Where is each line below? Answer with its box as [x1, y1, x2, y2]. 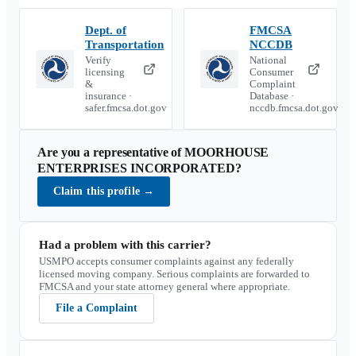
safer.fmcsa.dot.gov [85, 103, 167, 114]
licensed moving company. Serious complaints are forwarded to [39, 268, 310, 280]
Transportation [85, 38, 164, 51]
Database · [250, 91, 294, 102]
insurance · [85, 91, 132, 102]
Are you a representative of [37, 145, 185, 159]
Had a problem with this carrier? [39, 238, 211, 251]
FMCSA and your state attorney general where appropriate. [39, 281, 290, 292]
